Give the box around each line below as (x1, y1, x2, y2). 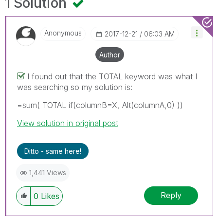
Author (99, 50, 120, 59)
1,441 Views (29, 168, 66, 177)
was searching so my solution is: (17, 82, 132, 92)
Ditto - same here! (24, 146, 81, 155)
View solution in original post (17, 118, 118, 128)
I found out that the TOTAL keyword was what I (27, 71, 197, 81)
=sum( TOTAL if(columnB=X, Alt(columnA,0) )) (17, 100, 183, 110)
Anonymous (44, 28, 82, 37)
